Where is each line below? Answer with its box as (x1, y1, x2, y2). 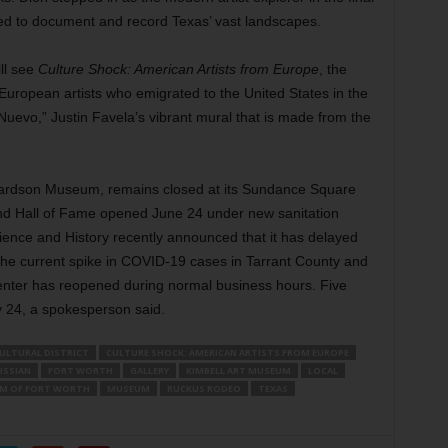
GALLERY (129, 364, 169, 377)
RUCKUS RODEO (166, 382, 241, 395)
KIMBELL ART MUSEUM (185, 364, 291, 377)
